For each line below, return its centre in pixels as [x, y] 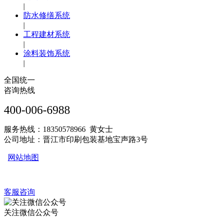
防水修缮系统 [47, 16]
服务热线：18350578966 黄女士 [58, 129]
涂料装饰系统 [47, 54]
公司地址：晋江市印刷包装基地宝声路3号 [76, 140]
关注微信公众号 [31, 213]
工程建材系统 [47, 35]
